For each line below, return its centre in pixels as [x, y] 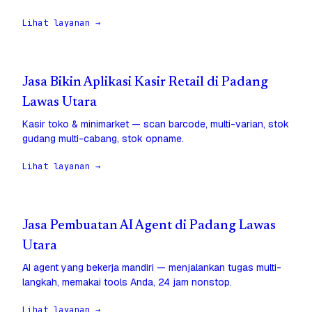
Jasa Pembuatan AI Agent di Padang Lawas [149, 226]
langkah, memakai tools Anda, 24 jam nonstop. [127, 282]
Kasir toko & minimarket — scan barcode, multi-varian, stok [156, 124]
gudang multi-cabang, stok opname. [103, 139]
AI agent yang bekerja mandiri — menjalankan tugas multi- [152, 268]
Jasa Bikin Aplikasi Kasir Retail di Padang [145, 83]
